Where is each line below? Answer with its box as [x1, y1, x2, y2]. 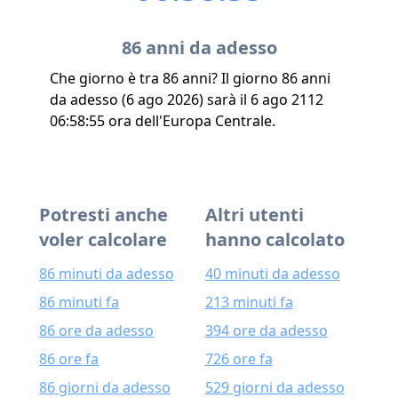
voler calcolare [39, 227, 167, 251]
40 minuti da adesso [204, 264, 340, 283]
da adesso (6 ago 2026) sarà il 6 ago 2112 [50, 90, 323, 109]
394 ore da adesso [204, 321, 328, 340]
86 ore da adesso [39, 321, 154, 340]
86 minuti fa [39, 292, 119, 312]
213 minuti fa [204, 292, 293, 312]
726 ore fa [204, 349, 273, 369]
